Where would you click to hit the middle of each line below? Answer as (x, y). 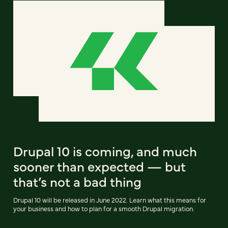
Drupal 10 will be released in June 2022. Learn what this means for (110, 199)
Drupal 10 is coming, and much (105, 150)
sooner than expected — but (99, 166)
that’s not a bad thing (77, 181)
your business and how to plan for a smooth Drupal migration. (104, 208)
